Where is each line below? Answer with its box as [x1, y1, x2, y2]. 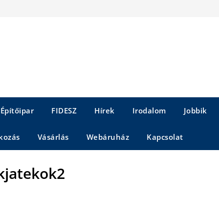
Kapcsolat [147, 132, 183, 142]
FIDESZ [51, 106, 77, 115]
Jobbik [183, 106, 207, 115]
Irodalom [132, 106, 166, 115]
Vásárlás [37, 132, 69, 142]
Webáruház [86, 132, 129, 142]
